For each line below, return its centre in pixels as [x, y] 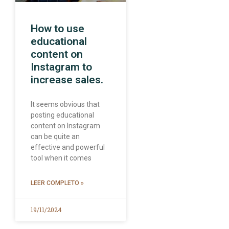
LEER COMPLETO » [57, 183]
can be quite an [55, 137]
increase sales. [67, 80]
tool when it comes [61, 158]
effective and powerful [68, 147]
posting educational [62, 115]
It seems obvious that [65, 105]
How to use [58, 29]
